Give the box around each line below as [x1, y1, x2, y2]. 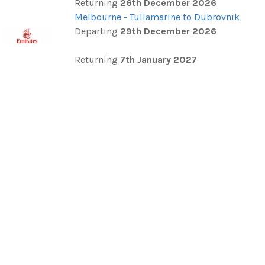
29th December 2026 [120, 25, 216, 37]
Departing [75, 25, 120, 37]
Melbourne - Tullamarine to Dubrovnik [75, 11, 240, 22]
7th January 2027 [120, 53, 197, 65]
